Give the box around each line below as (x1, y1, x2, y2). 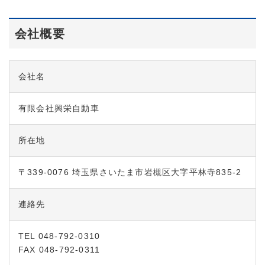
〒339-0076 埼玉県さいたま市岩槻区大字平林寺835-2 (18, 167, 242, 177)
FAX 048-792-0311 (18, 245, 101, 255)
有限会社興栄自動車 (18, 104, 99, 114)
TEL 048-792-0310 (18, 231, 101, 241)
